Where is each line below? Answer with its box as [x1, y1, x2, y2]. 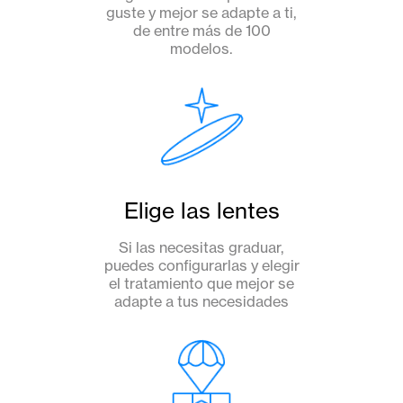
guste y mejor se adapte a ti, [106, 4, 297, 22]
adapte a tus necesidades [114, 292, 289, 311]
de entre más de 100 [132, 22, 271, 40]
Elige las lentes [123, 197, 280, 225]
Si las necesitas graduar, [119, 238, 284, 257]
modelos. [170, 40, 233, 58]
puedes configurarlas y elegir [103, 256, 300, 275]
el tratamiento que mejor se [109, 274, 294, 293]
